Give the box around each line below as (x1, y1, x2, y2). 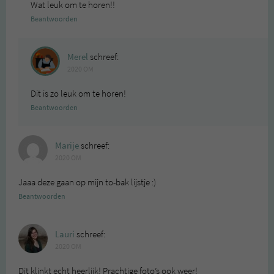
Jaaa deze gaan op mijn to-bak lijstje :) (18, 176, 156, 188)
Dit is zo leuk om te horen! (31, 87, 126, 100)
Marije (55, 139, 79, 152)
